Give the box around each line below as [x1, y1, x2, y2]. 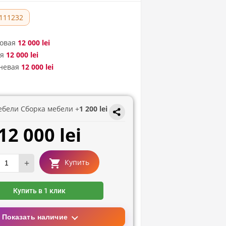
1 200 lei [79, 104, 107, 114]
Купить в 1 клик [13, 187, 66, 195]
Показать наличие [2, 212, 68, 221]
